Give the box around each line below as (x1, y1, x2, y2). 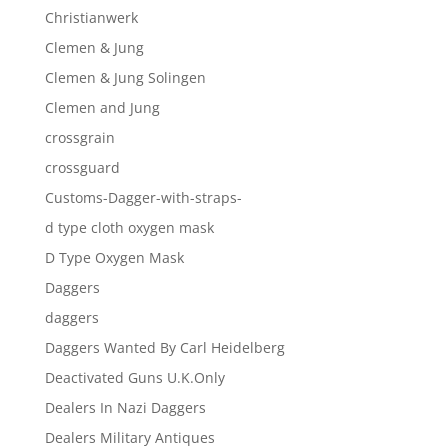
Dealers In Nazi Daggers (44, 397, 206, 417)
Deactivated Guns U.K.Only (44, 367, 225, 387)
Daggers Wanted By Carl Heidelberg (44, 337, 285, 357)
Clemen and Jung (44, 97, 160, 117)
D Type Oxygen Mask (44, 247, 184, 267)
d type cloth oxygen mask (44, 217, 214, 237)
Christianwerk (44, 7, 138, 27)
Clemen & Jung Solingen (44, 67, 206, 87)
